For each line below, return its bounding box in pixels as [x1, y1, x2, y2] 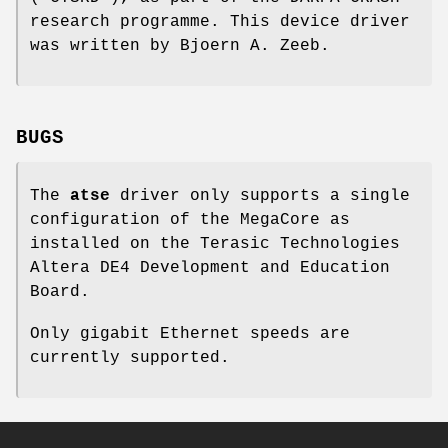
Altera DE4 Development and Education [30, 259, 390, 278]
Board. [30, 283, 90, 302]
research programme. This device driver [30, 12, 410, 31]
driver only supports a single [110, 187, 410, 206]
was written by [30, 36, 180, 55]
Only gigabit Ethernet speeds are [30, 325, 350, 344]
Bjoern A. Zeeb [180, 36, 320, 55]
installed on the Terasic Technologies [30, 235, 400, 254]
